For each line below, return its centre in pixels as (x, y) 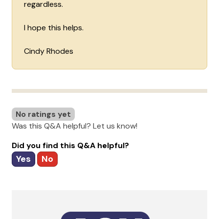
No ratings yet (43, 114)
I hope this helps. (54, 28)
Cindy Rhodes (49, 51)
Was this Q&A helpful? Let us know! (75, 126)
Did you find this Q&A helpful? (70, 146)
